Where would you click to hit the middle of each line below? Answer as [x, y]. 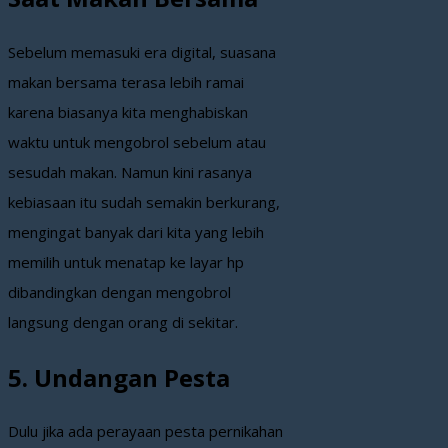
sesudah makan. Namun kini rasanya [130, 171]
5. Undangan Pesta [119, 377]
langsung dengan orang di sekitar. [123, 321]
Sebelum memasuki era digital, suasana [142, 51]
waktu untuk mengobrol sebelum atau [137, 141]
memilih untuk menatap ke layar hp [126, 261]
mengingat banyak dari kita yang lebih [136, 231]
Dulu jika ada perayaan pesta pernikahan [145, 431]
